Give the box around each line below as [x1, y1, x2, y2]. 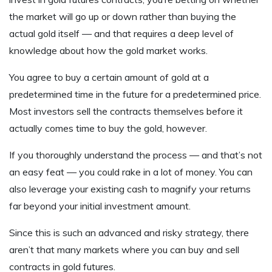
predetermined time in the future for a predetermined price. [9, 87, 261, 100]
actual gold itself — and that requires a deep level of [9, 27, 234, 39]
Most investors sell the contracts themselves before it [9, 104, 243, 117]
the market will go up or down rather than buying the [9, 10, 236, 22]
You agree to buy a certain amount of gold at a [9, 70, 209, 83]
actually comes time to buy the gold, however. [9, 121, 209, 134]
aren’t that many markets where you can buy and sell [9, 243, 239, 256]
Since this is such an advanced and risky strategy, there [9, 226, 249, 239]
